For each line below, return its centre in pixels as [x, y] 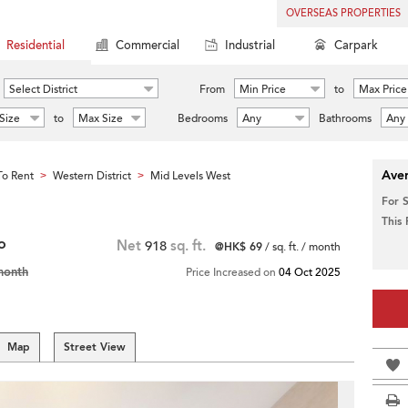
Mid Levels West [190, 176]
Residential [36, 46]
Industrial [250, 46]
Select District [43, 89]
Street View [95, 347]
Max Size [101, 118]
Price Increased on [232, 272]
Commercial [148, 46]
